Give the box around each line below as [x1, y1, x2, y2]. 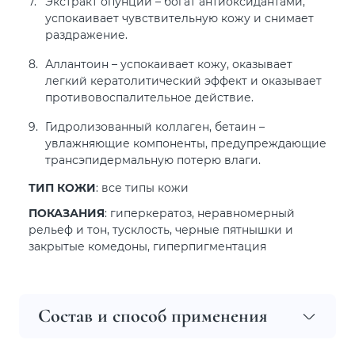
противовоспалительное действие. [45, 90, 254, 105]
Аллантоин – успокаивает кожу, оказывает [45, 56, 292, 71]
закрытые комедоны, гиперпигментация [29, 238, 266, 254]
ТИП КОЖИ [29, 180, 96, 195]
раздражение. [45, 27, 128, 42]
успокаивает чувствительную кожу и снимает [45, 10, 314, 25]
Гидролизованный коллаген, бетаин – [45, 119, 265, 134]
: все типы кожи [96, 180, 189, 195]
